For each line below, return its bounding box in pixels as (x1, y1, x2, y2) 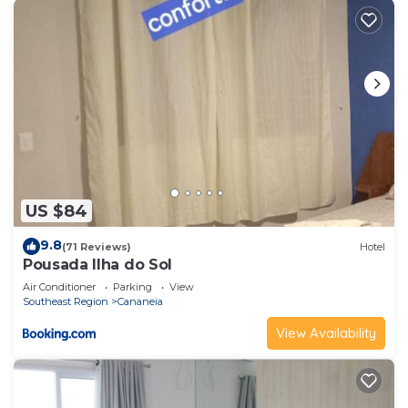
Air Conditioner (23, 280, 96, 294)
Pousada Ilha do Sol (23, 256, 172, 274)
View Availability (276, 324, 376, 342)
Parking (113, 280, 152, 294)
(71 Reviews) (62, 240, 131, 253)
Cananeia (117, 295, 163, 309)
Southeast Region (23, 295, 108, 309)
